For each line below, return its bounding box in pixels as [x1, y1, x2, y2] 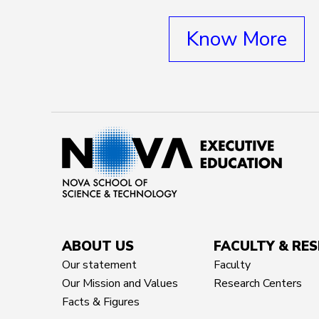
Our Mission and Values [62, 275, 178, 291]
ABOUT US [62, 236, 134, 256]
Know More [186, 25, 287, 53]
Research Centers [214, 275, 302, 291]
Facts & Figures [62, 293, 140, 310]
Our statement [62, 256, 137, 273]
